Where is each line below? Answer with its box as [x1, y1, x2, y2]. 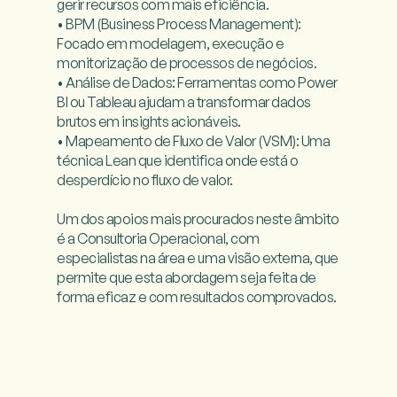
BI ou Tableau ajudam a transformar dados [57, 93, 311, 112]
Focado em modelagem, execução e [57, 35, 284, 53]
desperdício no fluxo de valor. [57, 171, 233, 190]
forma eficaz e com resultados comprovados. [57, 288, 339, 307]
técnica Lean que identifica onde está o [57, 152, 299, 170]
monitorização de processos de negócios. [57, 54, 317, 73]
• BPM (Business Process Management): [57, 15, 301, 34]
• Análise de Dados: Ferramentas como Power [57, 74, 338, 92]
